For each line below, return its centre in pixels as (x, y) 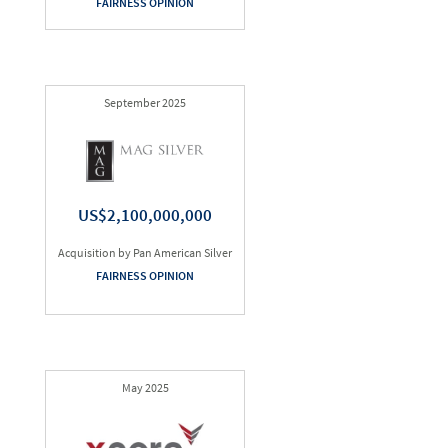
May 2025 (145, 387)
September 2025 (145, 102)
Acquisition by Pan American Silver (145, 252)
